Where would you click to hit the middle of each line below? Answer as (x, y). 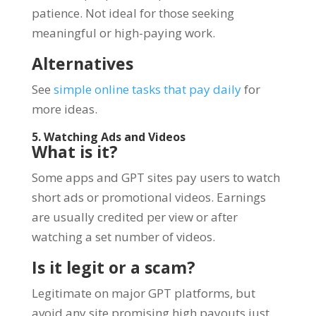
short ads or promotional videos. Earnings (148, 197)
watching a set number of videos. (123, 236)
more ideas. (64, 109)
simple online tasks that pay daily (147, 89)
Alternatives (82, 63)
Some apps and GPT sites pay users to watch (156, 177)
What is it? (74, 151)
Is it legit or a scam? (113, 267)
